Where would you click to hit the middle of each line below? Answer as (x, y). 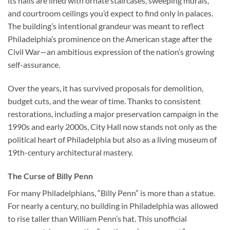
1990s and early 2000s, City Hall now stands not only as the (112, 126)
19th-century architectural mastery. (70, 152)
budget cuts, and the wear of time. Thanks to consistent (104, 101)
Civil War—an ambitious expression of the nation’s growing (111, 52)
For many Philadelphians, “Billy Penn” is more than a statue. (111, 193)
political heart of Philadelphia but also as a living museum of (112, 139)
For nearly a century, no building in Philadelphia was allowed (113, 205)
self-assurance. (34, 65)
